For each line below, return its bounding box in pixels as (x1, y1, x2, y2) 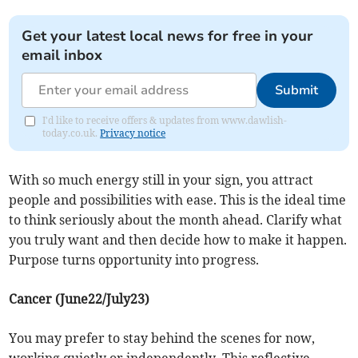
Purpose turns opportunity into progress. (9, 252, 260, 268)
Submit (274, 82, 318, 100)
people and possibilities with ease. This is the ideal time (9, 192, 347, 209)
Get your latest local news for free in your (22, 26, 314, 46)
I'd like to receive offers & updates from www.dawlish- (42, 114, 288, 127)
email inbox (22, 46, 103, 66)
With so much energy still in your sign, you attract (9, 172, 314, 189)
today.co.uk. (42, 127, 101, 140)
